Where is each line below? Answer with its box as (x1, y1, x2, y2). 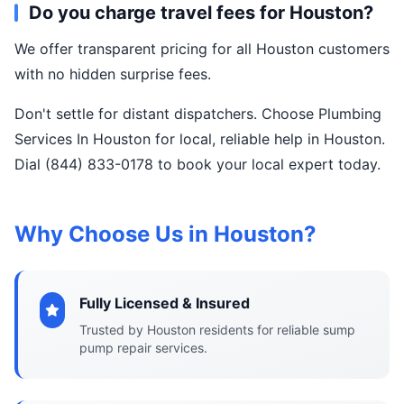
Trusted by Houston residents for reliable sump (79, 322, 356, 337)
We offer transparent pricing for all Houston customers (14, 40, 390, 58)
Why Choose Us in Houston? (14, 221, 317, 247)
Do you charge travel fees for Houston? (29, 2, 373, 23)
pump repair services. (79, 340, 208, 355)
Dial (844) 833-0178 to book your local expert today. (14, 155, 381, 173)
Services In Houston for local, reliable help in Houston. (14, 130, 385, 148)
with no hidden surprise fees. (14, 65, 211, 83)
